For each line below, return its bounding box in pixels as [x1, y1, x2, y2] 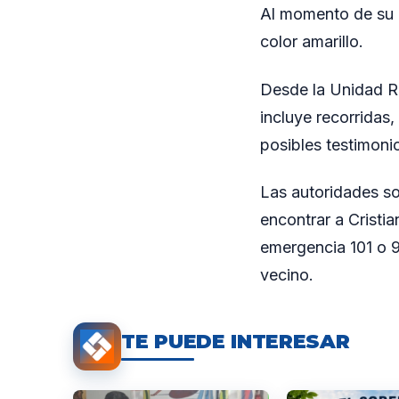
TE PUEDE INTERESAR [121, 330, 350, 354]
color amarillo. [260, 32, 363, 51]
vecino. [260, 265, 313, 284]
